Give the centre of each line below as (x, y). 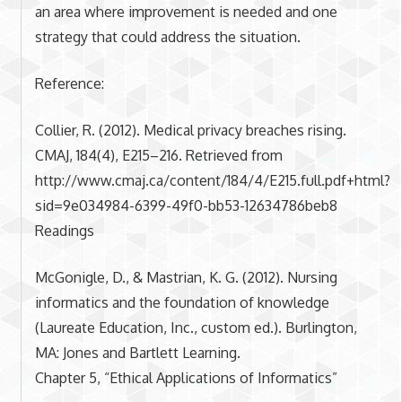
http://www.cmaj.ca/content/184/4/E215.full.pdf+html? (212, 180)
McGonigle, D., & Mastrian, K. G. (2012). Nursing (186, 277)
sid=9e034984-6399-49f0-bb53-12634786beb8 (186, 205)
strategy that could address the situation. (167, 36)
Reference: (69, 83)
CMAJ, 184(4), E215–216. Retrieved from (158, 155)
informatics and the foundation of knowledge (182, 302)
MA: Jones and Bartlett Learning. (137, 352)
